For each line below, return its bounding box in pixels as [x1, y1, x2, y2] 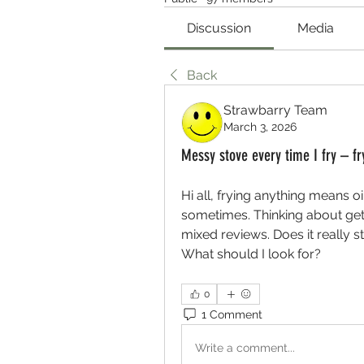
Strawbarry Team [223, 102, 327, 118]
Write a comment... [195, 340, 295, 354]
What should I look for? [181, 246, 321, 262]
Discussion [187, 20, 252, 36]
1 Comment [201, 307, 262, 321]
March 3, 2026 [223, 120, 297, 133]
